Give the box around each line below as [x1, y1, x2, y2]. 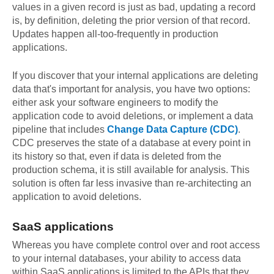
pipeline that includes [12, 124, 105, 135]
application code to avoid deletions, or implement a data [12, 111, 253, 122]
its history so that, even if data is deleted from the [12, 151, 221, 162]
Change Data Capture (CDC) [107, 124, 238, 135]
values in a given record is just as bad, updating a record [12, 2, 256, 13]
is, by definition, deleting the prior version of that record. [12, 15, 250, 26]
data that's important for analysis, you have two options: [12, 84, 250, 95]
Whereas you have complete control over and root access [12, 239, 260, 250]
